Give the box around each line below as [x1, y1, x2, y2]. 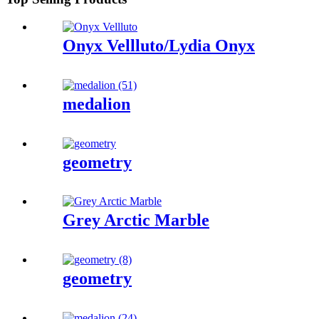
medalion [63, 94, 130, 113]
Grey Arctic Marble [63, 211, 209, 230]
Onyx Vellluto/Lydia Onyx [63, 36, 255, 55]
